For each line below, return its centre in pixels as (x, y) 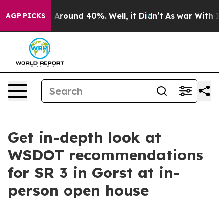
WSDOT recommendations (106, 155)
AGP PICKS (26, 16)
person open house (78, 190)
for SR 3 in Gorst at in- (94, 173)
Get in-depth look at (85, 137)
